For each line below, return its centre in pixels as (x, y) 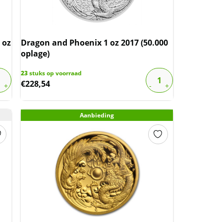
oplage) (35, 54)
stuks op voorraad (55, 73)
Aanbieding (97, 115)
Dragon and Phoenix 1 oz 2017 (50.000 (95, 43)
